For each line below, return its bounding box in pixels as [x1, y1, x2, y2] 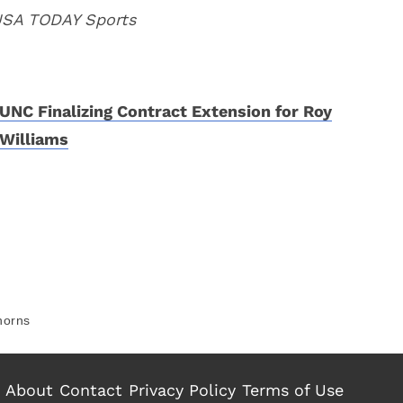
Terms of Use [242, 381, 344, 399]
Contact [59, 381, 122, 399]
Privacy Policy [129, 381, 236, 399]
